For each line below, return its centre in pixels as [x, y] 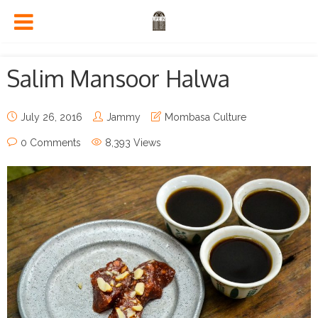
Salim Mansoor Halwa [119, 78]
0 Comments [51, 143]
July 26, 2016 [51, 117]
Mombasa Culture [205, 117]
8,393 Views [133, 143]
